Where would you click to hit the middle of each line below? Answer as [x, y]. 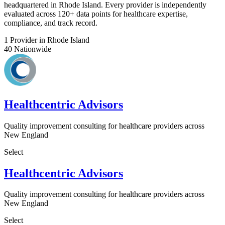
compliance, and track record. [51, 23]
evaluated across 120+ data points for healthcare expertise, [96, 14]
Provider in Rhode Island [49, 40]
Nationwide [32, 49]
